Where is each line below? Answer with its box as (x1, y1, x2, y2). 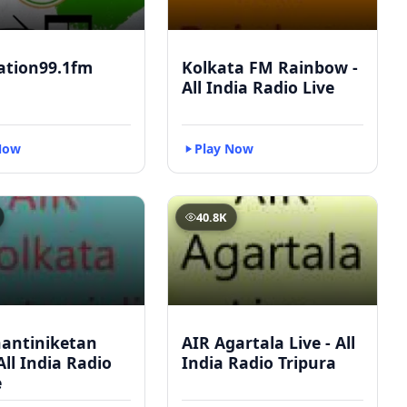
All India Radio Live (182, 75, 334, 98)
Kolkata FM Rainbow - (182, 55, 358, 78)
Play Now (194, 139, 253, 157)
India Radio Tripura (182, 351, 336, 373)
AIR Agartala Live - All (182, 331, 355, 353)
